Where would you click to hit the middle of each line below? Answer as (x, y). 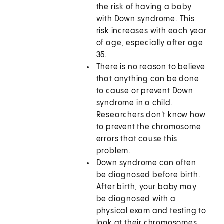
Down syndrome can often (146, 163)
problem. (114, 151)
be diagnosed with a (136, 199)
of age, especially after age (150, 43)
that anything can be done (148, 79)
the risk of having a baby (144, 7)
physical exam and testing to (151, 211)
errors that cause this (137, 139)
